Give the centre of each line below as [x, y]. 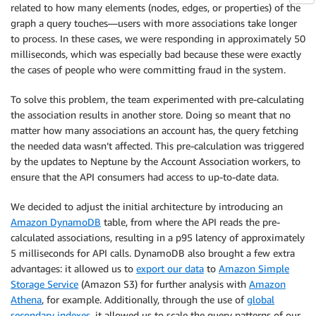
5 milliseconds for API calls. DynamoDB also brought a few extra [153, 253]
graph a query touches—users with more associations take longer [154, 23]
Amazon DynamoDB [56, 221]
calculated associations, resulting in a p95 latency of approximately [158, 237]
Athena [26, 299]
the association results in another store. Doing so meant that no [151, 114]
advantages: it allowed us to [73, 268]
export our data [170, 268]
